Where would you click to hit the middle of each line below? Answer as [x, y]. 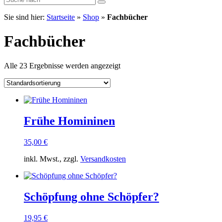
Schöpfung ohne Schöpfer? [91, 196]
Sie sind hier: [25, 17]
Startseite [61, 17]
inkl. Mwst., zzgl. [52, 159]
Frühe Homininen [69, 121]
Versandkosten [103, 159]
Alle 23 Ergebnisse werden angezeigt [62, 65]
